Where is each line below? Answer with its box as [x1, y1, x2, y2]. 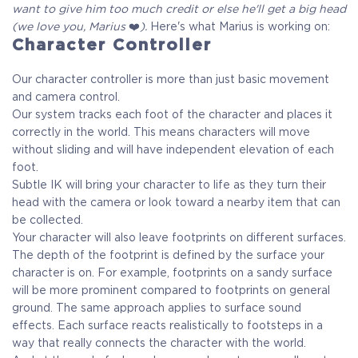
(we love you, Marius [12, 20, 129, 34]
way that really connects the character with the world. [12, 336, 306, 350]
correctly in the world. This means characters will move [12, 125, 310, 139]
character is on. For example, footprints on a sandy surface [12, 266, 332, 280]
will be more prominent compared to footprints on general [12, 284, 330, 297]
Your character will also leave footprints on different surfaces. [12, 231, 346, 245]
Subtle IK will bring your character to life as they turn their [12, 178, 326, 192]
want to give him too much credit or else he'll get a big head [12, 2, 346, 16]
